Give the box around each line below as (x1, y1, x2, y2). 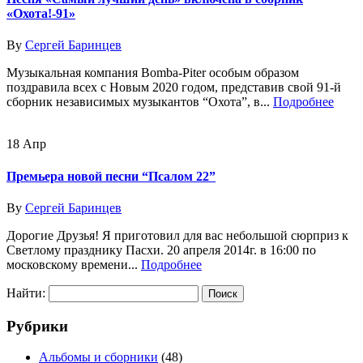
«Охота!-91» (6, 6, 75, 20)
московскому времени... (6, 257, 141, 271)
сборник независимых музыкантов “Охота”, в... (6, 95, 273, 109)
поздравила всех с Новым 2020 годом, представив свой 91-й (6, 80, 341, 95)
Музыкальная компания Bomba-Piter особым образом (6, 66, 299, 80)
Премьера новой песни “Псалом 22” (6, 169, 216, 183)
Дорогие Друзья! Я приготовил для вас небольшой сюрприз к (6, 228, 348, 242)
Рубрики (6, 317, 68, 335)
